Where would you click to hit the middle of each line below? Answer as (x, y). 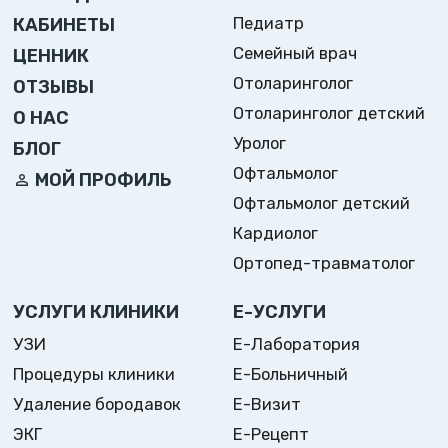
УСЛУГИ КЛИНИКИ (96, 312)
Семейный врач (295, 53)
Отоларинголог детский (329, 113)
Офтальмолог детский (322, 203)
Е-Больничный (291, 374)
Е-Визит (267, 404)
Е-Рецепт (271, 434)
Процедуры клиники (94, 374)
